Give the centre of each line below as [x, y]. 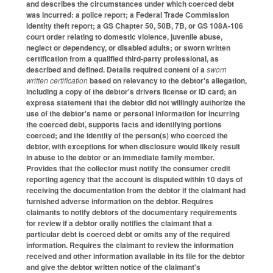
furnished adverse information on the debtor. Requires [120, 201]
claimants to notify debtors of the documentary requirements [132, 212]
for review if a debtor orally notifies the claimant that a [119, 223]
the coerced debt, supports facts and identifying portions [124, 124]
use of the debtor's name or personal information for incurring [133, 113]
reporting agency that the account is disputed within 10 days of [134, 179]
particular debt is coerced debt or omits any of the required [128, 234]
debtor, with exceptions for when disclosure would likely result [133, 146]
